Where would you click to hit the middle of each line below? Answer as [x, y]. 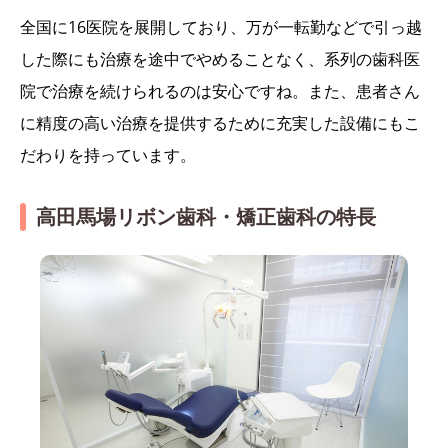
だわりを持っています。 [108, 155]
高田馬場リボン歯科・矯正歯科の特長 [206, 217]
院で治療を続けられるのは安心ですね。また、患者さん [220, 91]
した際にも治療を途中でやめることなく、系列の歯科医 [220, 59]
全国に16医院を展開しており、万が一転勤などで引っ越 [221, 27]
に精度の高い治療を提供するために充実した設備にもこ [220, 123]
